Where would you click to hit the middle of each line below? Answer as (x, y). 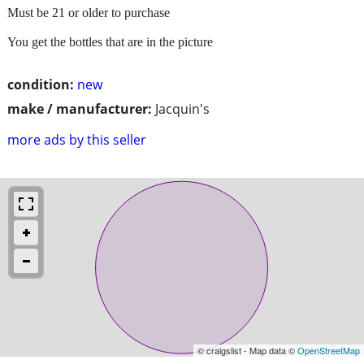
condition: (41, 84)
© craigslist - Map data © (247, 350)
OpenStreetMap (329, 350)
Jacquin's (182, 108)
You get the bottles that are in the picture (110, 41)
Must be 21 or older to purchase (89, 12)
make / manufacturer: (80, 108)
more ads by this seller (77, 139)
